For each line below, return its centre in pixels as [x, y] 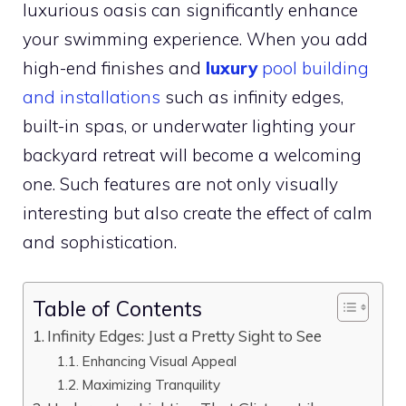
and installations [92, 97]
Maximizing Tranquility [151, 384]
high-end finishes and [114, 68]
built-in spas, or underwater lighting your [189, 126]
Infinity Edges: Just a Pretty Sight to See [185, 336]
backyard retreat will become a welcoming [192, 155]
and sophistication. [100, 242]
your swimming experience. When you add [195, 39]
